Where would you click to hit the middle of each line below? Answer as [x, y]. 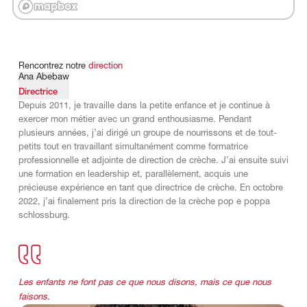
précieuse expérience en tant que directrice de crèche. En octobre [150, 188]
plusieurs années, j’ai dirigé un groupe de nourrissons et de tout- [147, 133]
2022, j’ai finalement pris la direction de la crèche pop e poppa [144, 201]
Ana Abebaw [44, 77]
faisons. [34, 297]
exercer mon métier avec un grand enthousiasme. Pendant [135, 119]
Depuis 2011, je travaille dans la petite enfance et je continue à [144, 106]
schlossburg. [44, 215]
